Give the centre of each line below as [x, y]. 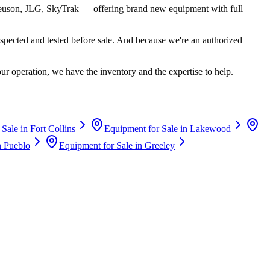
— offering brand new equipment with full [161, 8]
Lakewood [210, 128]
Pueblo [17, 145]
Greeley [160, 145]
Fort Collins [53, 128]
